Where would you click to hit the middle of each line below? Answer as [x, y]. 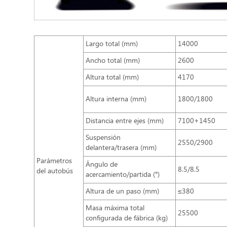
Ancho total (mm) [113, 61]
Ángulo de [102, 165]
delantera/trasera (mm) [121, 148]
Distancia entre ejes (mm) [125, 121]
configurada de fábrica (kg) [127, 219]
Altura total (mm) [112, 78]
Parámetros [54, 161]
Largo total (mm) [112, 44]
